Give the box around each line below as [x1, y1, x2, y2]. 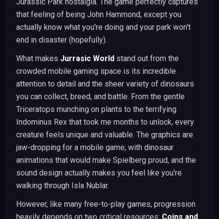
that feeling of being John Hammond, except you [16, 10, 181, 19]
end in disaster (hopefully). [16, 35, 107, 44]
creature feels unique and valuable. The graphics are [16, 130, 193, 139]
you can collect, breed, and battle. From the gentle [16, 92, 185, 101]
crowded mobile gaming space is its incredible [16, 66, 176, 76]
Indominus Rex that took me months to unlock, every [16, 117, 194, 127]
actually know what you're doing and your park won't [16, 22, 191, 32]
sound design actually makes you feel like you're [16, 168, 182, 177]
